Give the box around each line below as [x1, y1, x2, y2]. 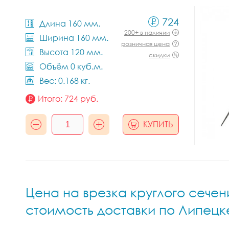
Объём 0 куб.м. [39, 61, 103, 72]
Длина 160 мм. [39, 18, 100, 29]
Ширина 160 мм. [39, 33, 108, 43]
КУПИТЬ [143, 119, 173, 129]
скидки [149, 51, 170, 59]
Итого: [38, 94, 64, 104]
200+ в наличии [124, 29, 170, 36]
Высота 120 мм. [39, 47, 103, 57]
